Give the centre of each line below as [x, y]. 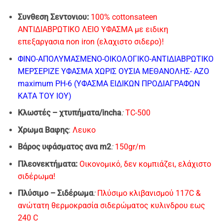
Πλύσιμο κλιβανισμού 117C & [149, 193]
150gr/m [130, 147]
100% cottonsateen [124, 17]
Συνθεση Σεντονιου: [54, 17]
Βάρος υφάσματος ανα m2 [64, 147]
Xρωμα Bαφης [43, 130]
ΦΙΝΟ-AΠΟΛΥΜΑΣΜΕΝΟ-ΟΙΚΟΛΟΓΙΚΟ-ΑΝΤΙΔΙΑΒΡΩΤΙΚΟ [115, 59]
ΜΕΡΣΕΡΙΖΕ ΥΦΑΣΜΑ [56, 71]
